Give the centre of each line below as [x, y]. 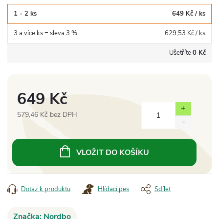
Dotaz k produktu [46, 189]
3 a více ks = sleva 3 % [45, 33]
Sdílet [163, 189]
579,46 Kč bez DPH [47, 114]
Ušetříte [181, 53]
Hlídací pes [113, 189]
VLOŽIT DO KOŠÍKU [112, 152]
